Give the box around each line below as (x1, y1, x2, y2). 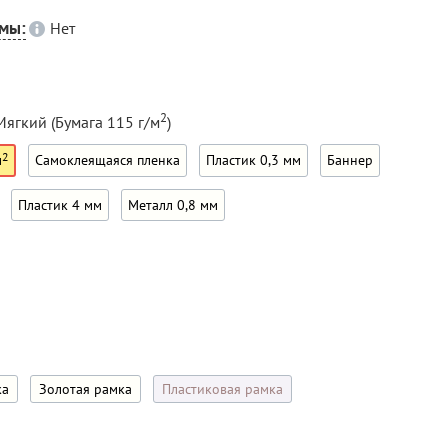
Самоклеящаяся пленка (35, 151, 180, 170)
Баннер (327, 151, 373, 170)
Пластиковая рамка (162, 380, 283, 399)
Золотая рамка (39, 380, 132, 399)
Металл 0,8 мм (128, 196, 218, 215)
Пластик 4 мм (18, 196, 102, 215)
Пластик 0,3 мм (206, 151, 301, 170)
